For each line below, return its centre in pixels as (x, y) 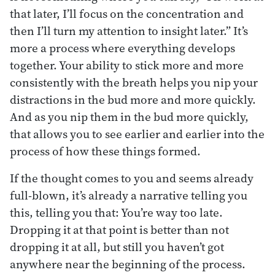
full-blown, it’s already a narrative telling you (129, 195)
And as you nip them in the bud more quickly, (129, 116)
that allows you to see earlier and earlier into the (137, 134)
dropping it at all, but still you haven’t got (117, 246)
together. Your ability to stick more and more (127, 65)
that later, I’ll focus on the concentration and (127, 13)
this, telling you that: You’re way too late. (116, 212)
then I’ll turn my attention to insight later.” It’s (129, 30)
